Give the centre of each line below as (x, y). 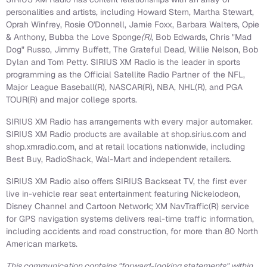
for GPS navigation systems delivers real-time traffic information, (130, 219)
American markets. (42, 244)
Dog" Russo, (30, 50)
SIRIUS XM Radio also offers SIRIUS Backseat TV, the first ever (126, 181)
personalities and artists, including (72, 12)
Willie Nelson (213, 50)
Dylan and (27, 62)
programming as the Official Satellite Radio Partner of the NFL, (125, 75)
